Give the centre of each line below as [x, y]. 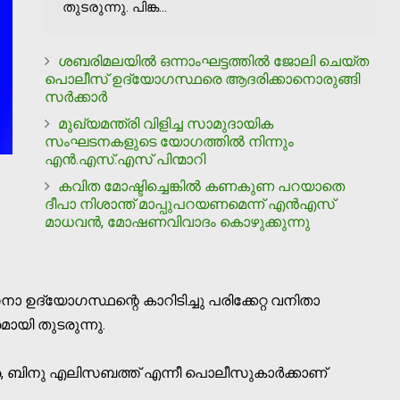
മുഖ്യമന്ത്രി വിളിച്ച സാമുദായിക [166, 123]
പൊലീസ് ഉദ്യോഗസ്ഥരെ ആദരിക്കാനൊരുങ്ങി [202, 79]
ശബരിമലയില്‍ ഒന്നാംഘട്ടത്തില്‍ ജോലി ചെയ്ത [213, 61]
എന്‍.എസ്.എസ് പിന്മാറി [125, 159]
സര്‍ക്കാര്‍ [76, 96]
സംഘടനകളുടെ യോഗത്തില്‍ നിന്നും [169, 141]
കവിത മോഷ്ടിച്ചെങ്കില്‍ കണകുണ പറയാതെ [201, 186]
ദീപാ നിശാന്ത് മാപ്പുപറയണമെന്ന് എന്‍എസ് [190, 204]
